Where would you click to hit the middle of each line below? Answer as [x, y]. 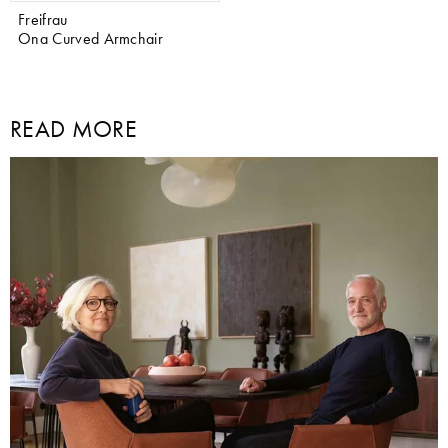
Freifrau [43, 19]
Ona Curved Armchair [91, 38]
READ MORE [73, 129]
